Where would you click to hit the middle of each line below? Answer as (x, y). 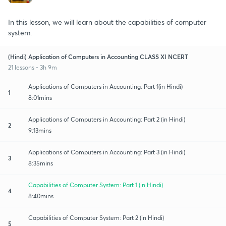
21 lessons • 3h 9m (33, 67)
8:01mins (40, 97)
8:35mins (41, 163)
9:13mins (40, 130)
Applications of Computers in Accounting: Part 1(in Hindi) (105, 86)
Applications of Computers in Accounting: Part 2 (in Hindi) (107, 119)
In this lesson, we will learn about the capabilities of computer (107, 22)
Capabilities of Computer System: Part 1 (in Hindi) (96, 185)
